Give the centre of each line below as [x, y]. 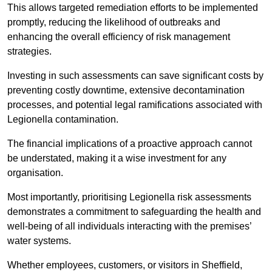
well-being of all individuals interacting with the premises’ [129, 226]
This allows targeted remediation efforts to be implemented [133, 8]
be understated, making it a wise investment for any [117, 158]
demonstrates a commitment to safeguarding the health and [134, 212]
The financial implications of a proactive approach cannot [130, 144]
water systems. [40, 241]
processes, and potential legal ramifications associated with [135, 105]
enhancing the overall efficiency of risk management [119, 37]
